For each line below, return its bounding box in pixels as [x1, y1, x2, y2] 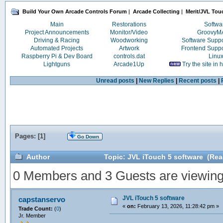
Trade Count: [18, 205, 54, 212]
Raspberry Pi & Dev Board [21, 53, 93, 60]
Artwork [118, 45, 139, 52]
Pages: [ [14, 132, 40, 140]
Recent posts [178, 77, 217, 85]
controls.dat [113, 53, 145, 60]
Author [26, 153, 50, 161]
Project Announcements [24, 29, 89, 36]
